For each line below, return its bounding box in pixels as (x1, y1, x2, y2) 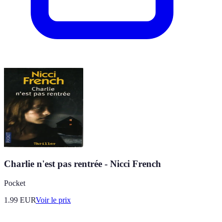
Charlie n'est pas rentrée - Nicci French (4, 159, 161, 169)
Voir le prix (36, 195, 71, 204)
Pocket (4, 178, 25, 187)
